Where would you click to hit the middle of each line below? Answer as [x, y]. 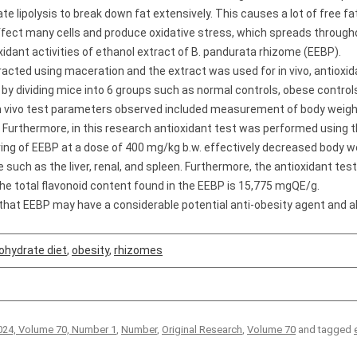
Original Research [202, 330]
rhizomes [138, 250]
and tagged [325, 330]
